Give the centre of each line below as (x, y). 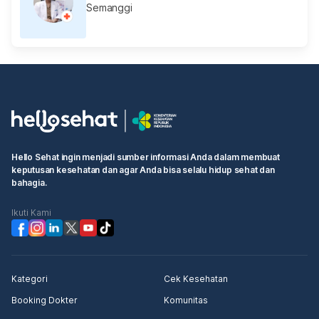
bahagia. (29, 182)
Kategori (30, 278)
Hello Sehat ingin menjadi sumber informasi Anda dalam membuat (146, 157)
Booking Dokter (45, 300)
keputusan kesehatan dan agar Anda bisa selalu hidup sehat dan (143, 169)
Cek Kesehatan (196, 278)
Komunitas (186, 300)
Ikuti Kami (31, 212)
